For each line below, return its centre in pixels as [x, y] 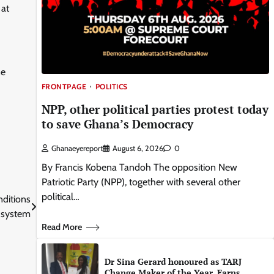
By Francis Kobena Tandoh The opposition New [139, 168]
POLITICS [111, 87]
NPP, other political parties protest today [155, 109]
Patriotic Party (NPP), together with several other [141, 182]
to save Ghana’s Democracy [117, 124]
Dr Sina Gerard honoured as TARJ [173, 262]
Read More [61, 227]
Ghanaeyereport [77, 149]
